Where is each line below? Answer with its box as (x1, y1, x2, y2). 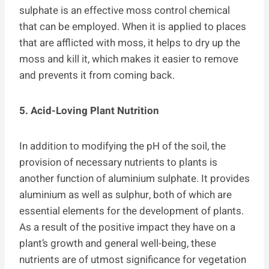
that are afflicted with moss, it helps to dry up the (19, 35, 240, 50)
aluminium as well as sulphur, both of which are (19, 187, 232, 202)
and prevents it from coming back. (19, 67, 175, 83)
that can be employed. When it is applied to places (19, 19, 246, 34)
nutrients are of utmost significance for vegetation (19, 252, 246, 267)
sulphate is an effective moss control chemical (19, 2, 230, 18)
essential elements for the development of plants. (19, 203, 244, 219)
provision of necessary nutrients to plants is (19, 154, 217, 170)
